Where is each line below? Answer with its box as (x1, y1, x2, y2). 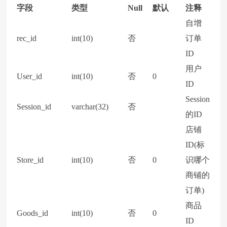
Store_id (17, 156, 44, 164)
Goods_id (17, 209, 49, 217)
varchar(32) (71, 102, 109, 111)
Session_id (17, 102, 52, 111)
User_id (17, 72, 43, 81)
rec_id (17, 34, 37, 43)
